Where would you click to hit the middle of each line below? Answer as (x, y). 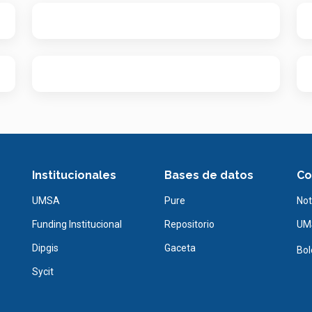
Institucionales (74, 175)
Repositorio (189, 224)
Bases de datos (209, 175)
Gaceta (180, 248)
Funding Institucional (77, 224)
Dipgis (45, 248)
